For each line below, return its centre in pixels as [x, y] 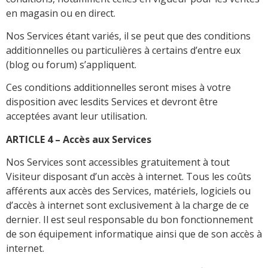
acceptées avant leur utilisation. [77, 116]
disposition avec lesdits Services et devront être [112, 102]
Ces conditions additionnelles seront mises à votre [118, 88]
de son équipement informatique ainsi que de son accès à [134, 234]
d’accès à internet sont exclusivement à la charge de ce [127, 205]
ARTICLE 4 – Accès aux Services [79, 139]
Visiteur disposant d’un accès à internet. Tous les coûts [129, 177]
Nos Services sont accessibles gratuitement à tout [118, 162]
